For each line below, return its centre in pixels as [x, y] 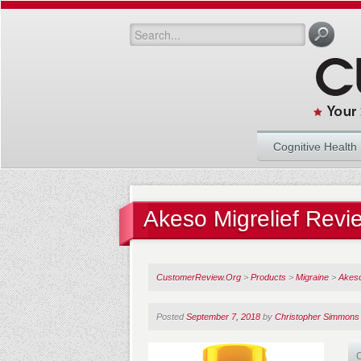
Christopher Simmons [317, 317]
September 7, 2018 [223, 317]
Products [268, 277]
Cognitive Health [315, 147]
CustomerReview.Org [199, 277]
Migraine [312, 277]
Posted [171, 317]
